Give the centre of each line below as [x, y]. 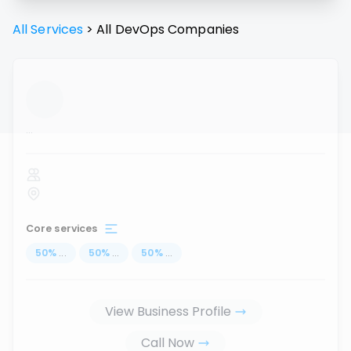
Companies [202, 29]
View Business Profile [168, 311]
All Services [48, 29]
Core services [62, 228]
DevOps [140, 29]
